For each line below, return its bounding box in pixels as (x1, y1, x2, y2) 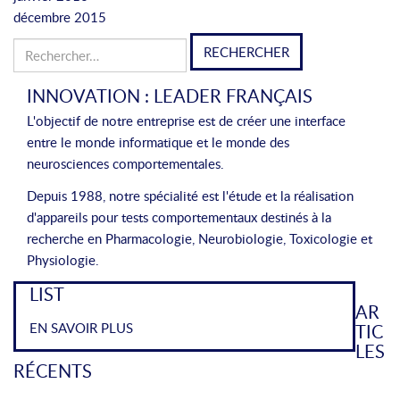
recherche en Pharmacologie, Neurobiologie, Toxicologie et (27, 229, 372, 247)
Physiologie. (27, 251, 99, 269)
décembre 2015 (13, 8, 106, 26)
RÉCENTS (13, 358, 92, 383)
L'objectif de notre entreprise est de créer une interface (27, 112, 346, 129)
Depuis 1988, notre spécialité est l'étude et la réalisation (27, 187, 354, 204)
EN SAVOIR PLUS (29, 319, 133, 337)
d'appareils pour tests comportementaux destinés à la (27, 208, 331, 226)
